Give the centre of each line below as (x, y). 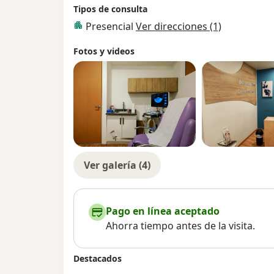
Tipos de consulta (110, 9)
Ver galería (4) (117, 165)
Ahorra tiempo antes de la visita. (180, 226)
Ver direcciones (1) (179, 27)
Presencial (111, 27)
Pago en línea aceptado (163, 211)
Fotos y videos (104, 51)
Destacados (98, 259)
